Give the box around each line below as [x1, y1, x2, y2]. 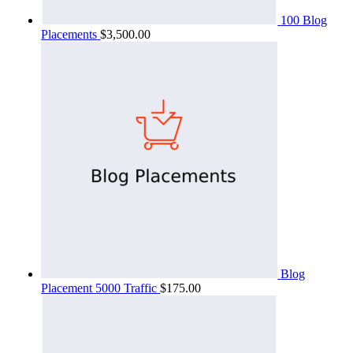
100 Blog [281, 13, 328, 27]
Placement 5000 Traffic [41, 281, 158, 295]
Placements [41, 27, 98, 41]
